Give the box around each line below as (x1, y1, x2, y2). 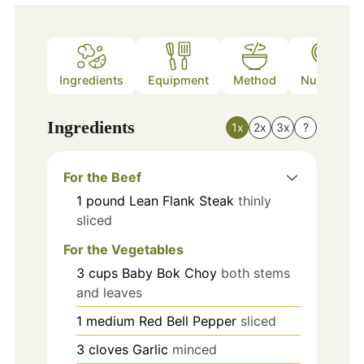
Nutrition (300, 73, 351, 88)
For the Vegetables (63, 241, 184, 258)
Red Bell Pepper (138, 313, 236, 330)
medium (85, 313, 135, 330)
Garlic (132, 341, 168, 358)
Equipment (147, 73, 209, 88)
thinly (237, 192, 271, 209)
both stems (220, 265, 290, 282)
